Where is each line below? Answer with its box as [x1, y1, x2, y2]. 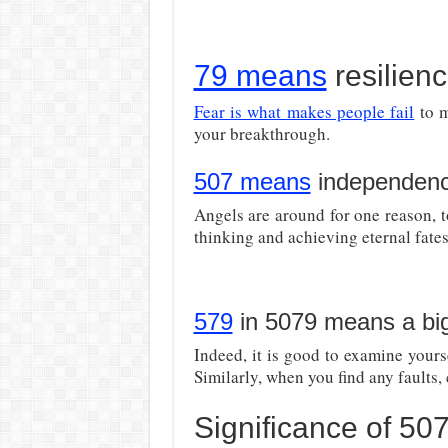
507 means [193, 168, 311, 195]
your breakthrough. [193, 122, 330, 145]
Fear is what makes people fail [193, 100, 415, 123]
